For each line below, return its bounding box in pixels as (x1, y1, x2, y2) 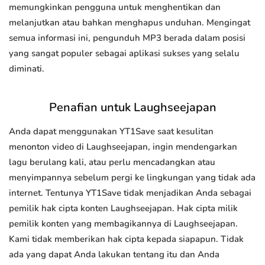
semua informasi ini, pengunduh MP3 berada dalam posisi (9, 32, 245, 44)
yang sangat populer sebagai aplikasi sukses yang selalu (9, 47, 240, 60)
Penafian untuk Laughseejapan (49, 99, 216, 116)
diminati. (9, 63, 44, 75)
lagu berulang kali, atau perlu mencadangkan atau (9, 156, 215, 169)
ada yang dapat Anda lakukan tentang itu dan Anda (9, 248, 219, 261)
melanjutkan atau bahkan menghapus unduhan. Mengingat (9, 17, 250, 29)
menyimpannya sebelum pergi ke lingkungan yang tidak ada (9, 172, 256, 184)
